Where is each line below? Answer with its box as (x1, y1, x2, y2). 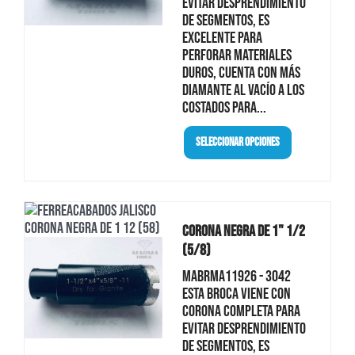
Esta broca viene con (181, 284, 291, 303)
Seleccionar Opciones (195, 135, 280, 150)
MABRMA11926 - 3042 (181, 266, 291, 286)
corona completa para (181, 301, 300, 321)
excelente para (181, 28, 262, 48)
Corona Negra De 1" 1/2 (181, 221, 305, 241)
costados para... (181, 97, 266, 117)
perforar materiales (181, 45, 292, 65)
